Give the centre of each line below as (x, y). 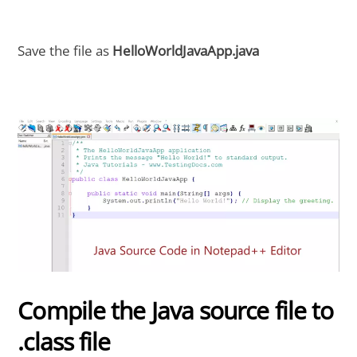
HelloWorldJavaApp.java (186, 50)
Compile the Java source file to (176, 310)
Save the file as (65, 50)
